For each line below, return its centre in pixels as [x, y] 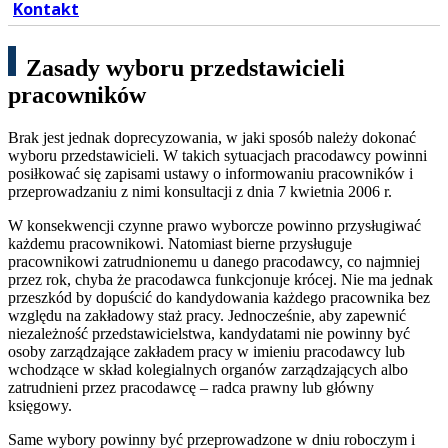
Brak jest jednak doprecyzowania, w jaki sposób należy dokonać [212, 138]
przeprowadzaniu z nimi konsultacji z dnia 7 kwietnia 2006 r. [200, 192]
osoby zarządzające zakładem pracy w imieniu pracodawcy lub [206, 352]
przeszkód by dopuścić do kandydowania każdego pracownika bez [219, 298]
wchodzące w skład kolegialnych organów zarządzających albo [208, 370]
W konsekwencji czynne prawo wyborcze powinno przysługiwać [214, 226]
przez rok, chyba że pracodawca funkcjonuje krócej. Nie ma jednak [220, 280]
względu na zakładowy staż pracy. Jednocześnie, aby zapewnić [207, 316]
